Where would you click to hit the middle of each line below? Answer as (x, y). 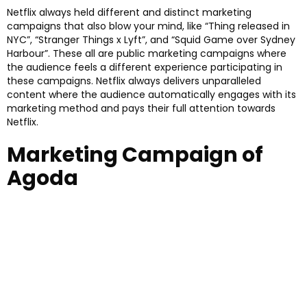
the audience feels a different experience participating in (145, 67)
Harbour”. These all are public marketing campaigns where (147, 53)
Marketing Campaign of (135, 155)
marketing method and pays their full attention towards (141, 108)
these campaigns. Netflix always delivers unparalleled (134, 81)
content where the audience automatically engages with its (151, 94)
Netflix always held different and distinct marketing (129, 12)
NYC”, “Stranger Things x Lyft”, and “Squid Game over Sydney (151, 39)
